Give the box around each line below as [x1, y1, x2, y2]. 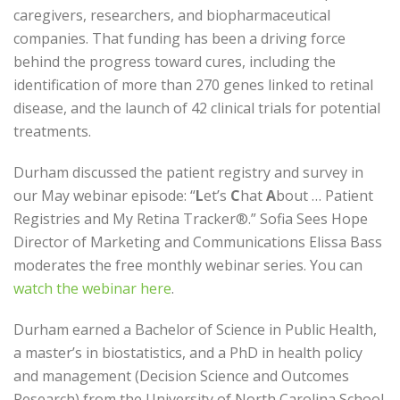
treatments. [13, 121, 91, 141]
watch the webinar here [13, 279, 171, 298]
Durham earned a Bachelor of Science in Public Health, [13, 320, 377, 339]
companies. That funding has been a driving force [13, 29, 346, 48]
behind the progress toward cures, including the [13, 52, 336, 71]
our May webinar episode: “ [13, 186, 196, 205]
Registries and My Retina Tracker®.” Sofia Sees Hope [13, 209, 368, 229]
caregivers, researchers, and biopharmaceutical [13, 5, 330, 25]
